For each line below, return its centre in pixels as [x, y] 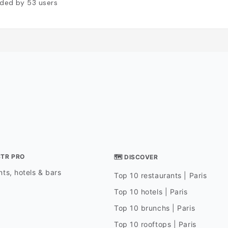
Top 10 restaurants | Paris [160, 176]
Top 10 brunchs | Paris [154, 208]
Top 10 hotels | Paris [151, 192]
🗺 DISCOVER [136, 157]
